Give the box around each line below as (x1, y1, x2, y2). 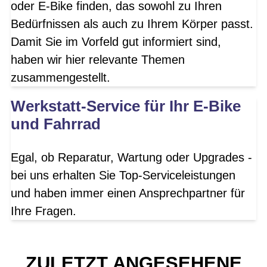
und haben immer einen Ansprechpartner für (11, 186, 245, 200)
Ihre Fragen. (11, 204, 76, 218)
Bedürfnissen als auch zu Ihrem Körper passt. (11, 17, 253, 30)
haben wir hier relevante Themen (11, 52, 185, 66)
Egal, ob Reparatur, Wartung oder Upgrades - (11, 150, 252, 164)
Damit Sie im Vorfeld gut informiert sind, (11, 35, 221, 48)
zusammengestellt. (11, 70, 114, 84)
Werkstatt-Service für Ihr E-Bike (11, 97, 241, 114)
